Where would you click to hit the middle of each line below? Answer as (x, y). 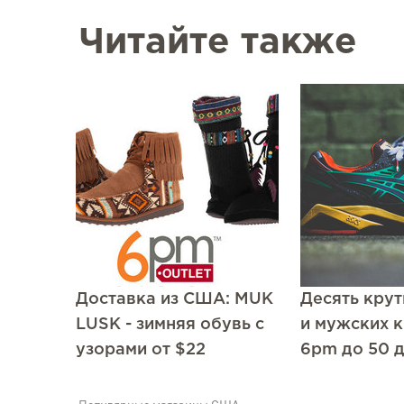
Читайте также (218, 43)
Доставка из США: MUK (174, 299)
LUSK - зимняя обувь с (170, 325)
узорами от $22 (141, 350)
